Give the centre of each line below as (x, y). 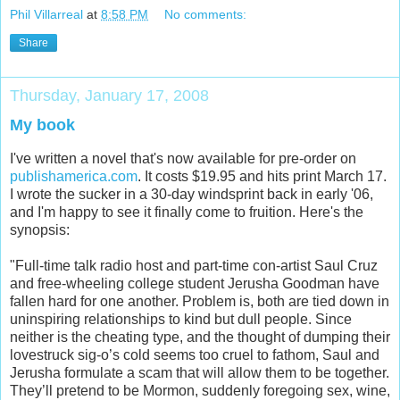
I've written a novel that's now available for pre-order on (183, 158)
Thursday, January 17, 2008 (109, 95)
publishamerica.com (74, 176)
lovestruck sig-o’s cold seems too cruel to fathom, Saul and (195, 354)
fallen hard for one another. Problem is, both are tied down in (200, 301)
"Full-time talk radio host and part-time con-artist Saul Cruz (194, 265)
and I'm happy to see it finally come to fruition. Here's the (187, 212)
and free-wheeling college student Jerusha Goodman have (195, 283)
